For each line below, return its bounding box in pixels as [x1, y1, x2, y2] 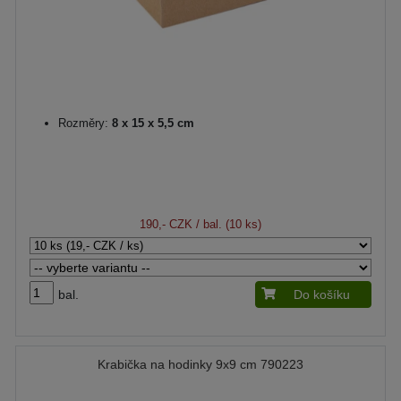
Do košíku [294, 286, 350, 302]
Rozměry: [58, 115, 108, 130]
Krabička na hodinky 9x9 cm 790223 [98, 356, 303, 371]
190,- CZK [140, 217, 192, 231]
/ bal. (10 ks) [192, 217, 261, 231]
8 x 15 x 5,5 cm [108, 115, 194, 130]
